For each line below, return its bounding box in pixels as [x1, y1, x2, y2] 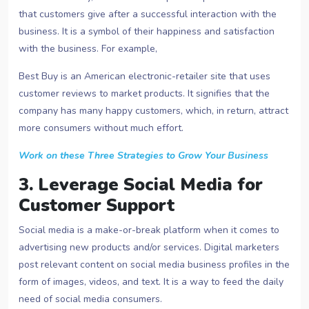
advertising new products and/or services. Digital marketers [19, 241, 279, 255]
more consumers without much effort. [19, 121, 183, 135]
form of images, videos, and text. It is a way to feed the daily [19, 275, 283, 289]
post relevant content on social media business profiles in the [19, 258, 290, 272]
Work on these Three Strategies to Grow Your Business [19, 149, 268, 163]
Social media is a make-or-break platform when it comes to [19, 223, 279, 237]
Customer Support [19, 193, 175, 218]
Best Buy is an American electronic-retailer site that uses [19, 70, 270, 83]
